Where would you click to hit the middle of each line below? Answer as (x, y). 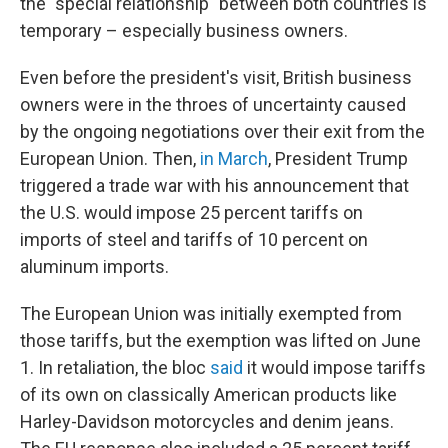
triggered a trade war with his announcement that (214, 185)
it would (276, 367)
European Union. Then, (110, 158)
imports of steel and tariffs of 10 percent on (194, 239)
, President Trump (338, 158)
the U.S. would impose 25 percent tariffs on (191, 212)
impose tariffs (369, 367)
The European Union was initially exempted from (211, 313)
